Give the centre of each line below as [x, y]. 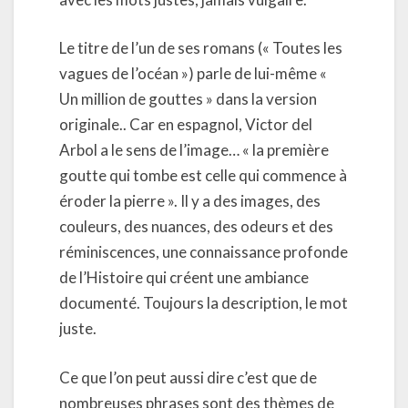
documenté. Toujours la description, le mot [204, 303]
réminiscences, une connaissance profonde [204, 252]
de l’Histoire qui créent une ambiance [184, 277]
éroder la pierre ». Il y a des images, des [190, 201]
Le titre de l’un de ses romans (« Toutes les [201, 48]
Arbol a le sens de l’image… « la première [194, 150]
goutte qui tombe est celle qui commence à [203, 175]
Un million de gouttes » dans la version [188, 99]
